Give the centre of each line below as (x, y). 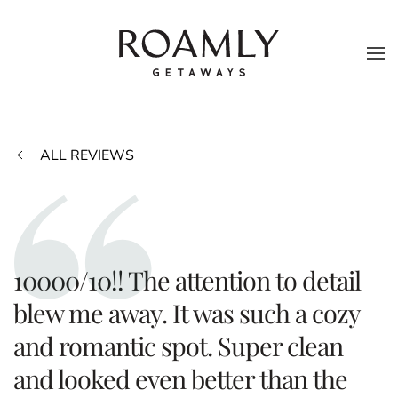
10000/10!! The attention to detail (187, 280)
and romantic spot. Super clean (178, 346)
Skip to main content (106, 51)
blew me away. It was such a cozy (187, 313)
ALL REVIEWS (87, 156)
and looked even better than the (180, 379)
